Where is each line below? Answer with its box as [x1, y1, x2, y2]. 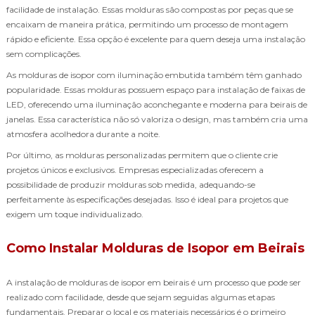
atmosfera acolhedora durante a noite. [6, 128, 160, 139]
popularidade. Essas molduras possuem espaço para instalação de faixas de [6, 84, 305, 95]
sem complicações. [6, 48, 82, 59]
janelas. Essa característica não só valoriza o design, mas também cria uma [6, 113, 308, 124]
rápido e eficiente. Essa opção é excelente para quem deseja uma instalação [6, 33, 305, 44]
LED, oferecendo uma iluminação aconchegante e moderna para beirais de [6, 98, 307, 110]
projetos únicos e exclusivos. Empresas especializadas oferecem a [6, 164, 264, 175]
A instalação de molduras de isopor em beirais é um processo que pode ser [6, 276, 301, 288]
